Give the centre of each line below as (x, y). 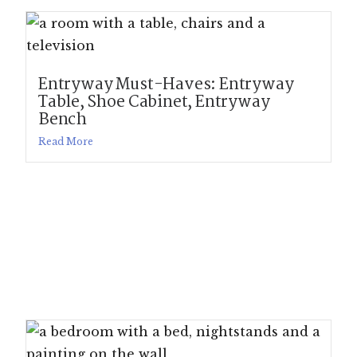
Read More (66, 142)
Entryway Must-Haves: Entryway (166, 85)
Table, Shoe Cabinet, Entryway (154, 103)
